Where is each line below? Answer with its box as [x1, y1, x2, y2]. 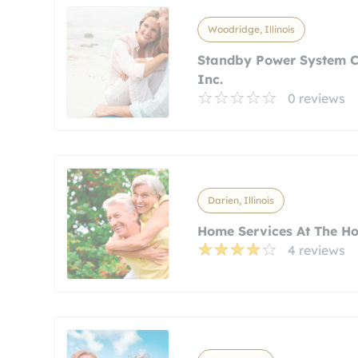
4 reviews [287, 242, 345, 258]
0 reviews [287, 90, 345, 106]
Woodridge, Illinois [207, 23, 295, 35]
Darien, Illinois [207, 194, 274, 206]
